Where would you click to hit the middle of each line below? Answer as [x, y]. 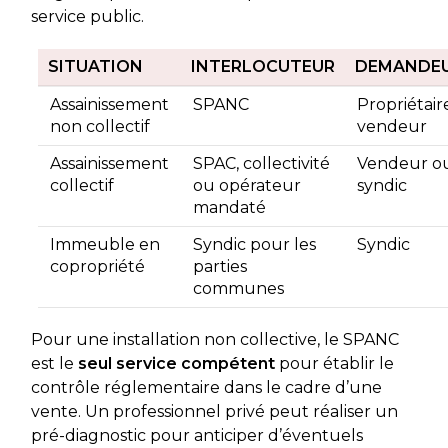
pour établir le [334, 363]
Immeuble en [104, 244]
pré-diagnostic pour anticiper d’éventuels [196, 435]
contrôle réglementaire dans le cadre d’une [206, 387]
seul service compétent [176, 363]
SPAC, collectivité [261, 163]
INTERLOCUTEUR [262, 66]
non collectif [99, 126]
